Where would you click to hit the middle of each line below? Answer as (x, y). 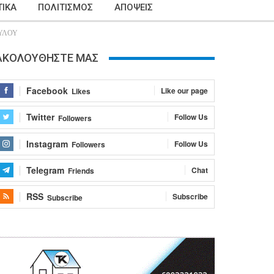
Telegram (45, 170)
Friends (81, 171)
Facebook (47, 91)
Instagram (47, 143)
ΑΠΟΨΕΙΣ (133, 8)
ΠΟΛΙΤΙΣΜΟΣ (65, 8)
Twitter (40, 117)
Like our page (184, 91)
